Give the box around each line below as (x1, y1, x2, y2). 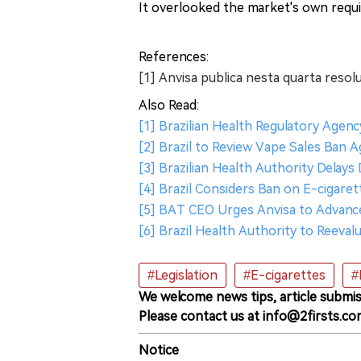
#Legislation (147, 267, 218, 283)
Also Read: (139, 97, 199, 113)
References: (139, 48, 209, 64)
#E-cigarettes (243, 267, 326, 283)
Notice (139, 342, 179, 358)
